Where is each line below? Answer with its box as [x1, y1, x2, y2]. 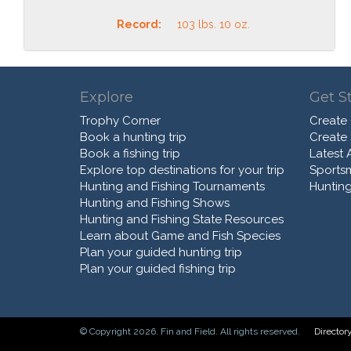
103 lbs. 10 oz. [177, 18, 250, 31]
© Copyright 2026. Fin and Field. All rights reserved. [80, 326, 302, 338]
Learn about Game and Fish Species [80, 229, 280, 244]
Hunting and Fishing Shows [80, 196, 230, 211]
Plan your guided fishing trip [80, 262, 236, 277]
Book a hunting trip [80, 130, 186, 145]
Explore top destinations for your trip [80, 163, 284, 178]
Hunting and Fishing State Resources [80, 212, 284, 227]
